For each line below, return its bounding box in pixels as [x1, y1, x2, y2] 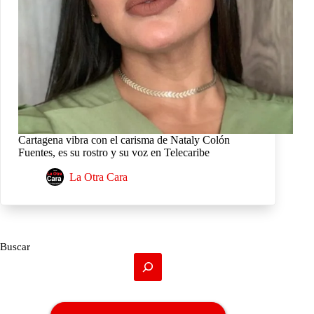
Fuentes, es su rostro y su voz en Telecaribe [18, 146, 210, 159]
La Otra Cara [69, 171, 128, 184]
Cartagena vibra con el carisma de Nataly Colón [18, 134, 230, 146]
